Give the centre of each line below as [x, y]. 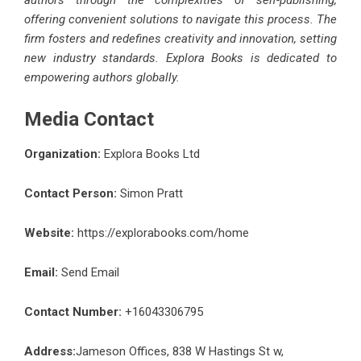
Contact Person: [71, 193]
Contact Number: [73, 311]
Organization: [62, 154]
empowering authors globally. [102, 77]
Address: [50, 351]
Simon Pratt [150, 193]
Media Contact [89, 119]
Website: [49, 232]
